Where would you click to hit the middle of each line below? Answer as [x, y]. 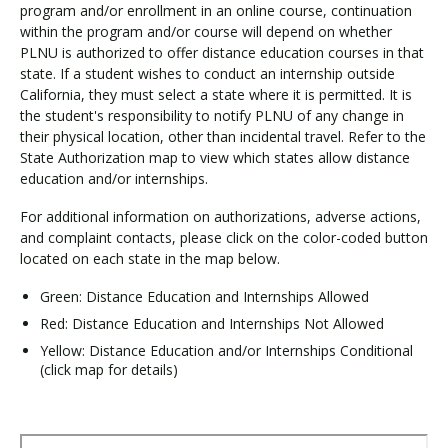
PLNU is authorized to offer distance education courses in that [222, 52]
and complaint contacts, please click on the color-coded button [224, 237]
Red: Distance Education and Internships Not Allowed [212, 323]
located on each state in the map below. [150, 258]
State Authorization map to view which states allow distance [215, 157]
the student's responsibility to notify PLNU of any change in [212, 115]
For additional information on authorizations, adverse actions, [220, 216]
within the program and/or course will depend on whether [206, 31]
